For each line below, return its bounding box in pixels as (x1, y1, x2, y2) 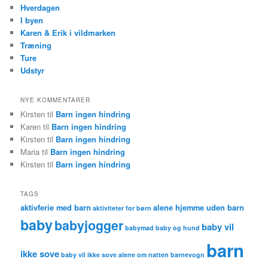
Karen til (20, 120, 52, 132)
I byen (20, 14, 44, 26)
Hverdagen (20, 1, 60, 13)
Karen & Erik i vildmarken (20, 26, 116, 38)
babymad (125, 223, 154, 233)
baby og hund (156, 223, 200, 233)
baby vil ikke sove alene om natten (61, 250, 169, 260)
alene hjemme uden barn (153, 202, 245, 214)
